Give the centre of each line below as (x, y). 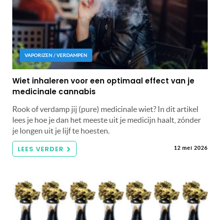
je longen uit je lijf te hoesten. (61, 130)
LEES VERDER (41, 149)
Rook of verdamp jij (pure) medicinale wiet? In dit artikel (105, 109)
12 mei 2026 (191, 148)
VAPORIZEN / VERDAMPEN (56, 55)
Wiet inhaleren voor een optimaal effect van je (103, 81)
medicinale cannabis (54, 91)
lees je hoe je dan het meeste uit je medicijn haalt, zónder (107, 120)
